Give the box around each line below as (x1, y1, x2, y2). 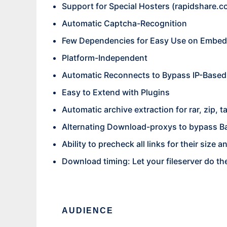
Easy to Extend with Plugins (62, 87, 170, 97)
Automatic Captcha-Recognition (62, 18, 187, 28)
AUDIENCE (62, 206, 113, 215)
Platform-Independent (62, 53, 147, 63)
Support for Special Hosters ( (62, 1, 175, 11)
